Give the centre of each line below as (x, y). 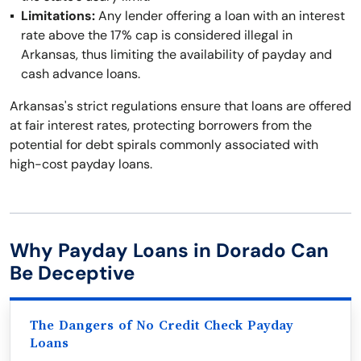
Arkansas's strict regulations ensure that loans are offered (180, 106)
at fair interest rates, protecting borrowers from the (161, 125)
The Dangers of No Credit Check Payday (162, 326)
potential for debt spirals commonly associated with (164, 145)
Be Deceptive (72, 273)
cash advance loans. (81, 74)
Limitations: (58, 16)
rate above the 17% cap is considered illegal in (157, 35)
